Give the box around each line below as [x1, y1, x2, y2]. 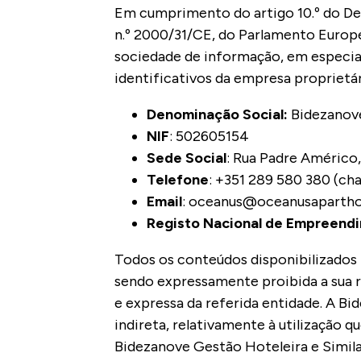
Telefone [147, 171, 209, 189]
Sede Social [147, 149, 226, 168]
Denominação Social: [147, 106, 291, 124]
